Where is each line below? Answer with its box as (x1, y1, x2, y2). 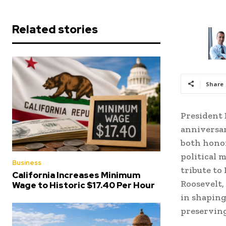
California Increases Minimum (12, 169, 140, 181)
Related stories (12, 22, 98, 37)
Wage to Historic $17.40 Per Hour (12, 179, 155, 191)
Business (12, 158, 41, 167)
